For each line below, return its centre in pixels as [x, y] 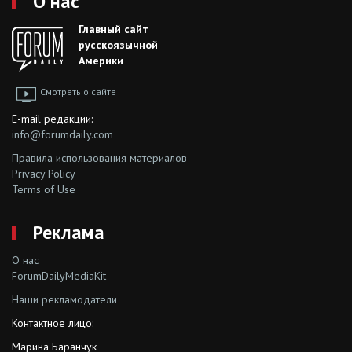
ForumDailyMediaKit [59, 275]
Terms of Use [44, 189]
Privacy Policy [44, 173]
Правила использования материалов [99, 158]
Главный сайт [114, 29]
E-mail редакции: [52, 118]
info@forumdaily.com [62, 134]
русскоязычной [118, 44]
